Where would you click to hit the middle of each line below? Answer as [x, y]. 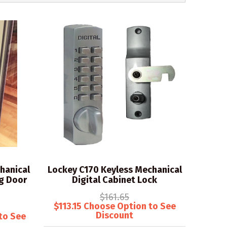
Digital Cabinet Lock [115, 180]
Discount [115, 215]
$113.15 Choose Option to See [115, 206]
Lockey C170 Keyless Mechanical [115, 170]
